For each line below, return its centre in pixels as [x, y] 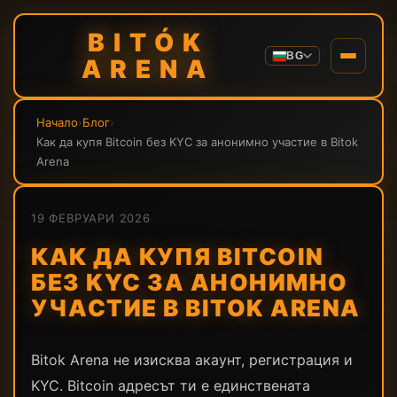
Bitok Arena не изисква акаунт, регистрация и [192, 360]
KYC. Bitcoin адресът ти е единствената [171, 385]
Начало [57, 122]
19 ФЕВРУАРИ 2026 [91, 218]
